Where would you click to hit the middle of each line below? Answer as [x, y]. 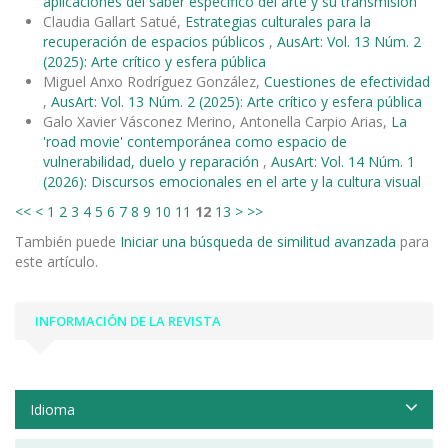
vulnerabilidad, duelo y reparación [153, 161]
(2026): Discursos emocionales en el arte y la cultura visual [232, 181]
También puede [67, 241]
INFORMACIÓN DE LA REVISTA [128, 320]
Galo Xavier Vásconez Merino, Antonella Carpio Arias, [217, 121]
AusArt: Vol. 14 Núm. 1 [343, 161]
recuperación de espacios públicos [156, 41]
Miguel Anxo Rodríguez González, [153, 81]
